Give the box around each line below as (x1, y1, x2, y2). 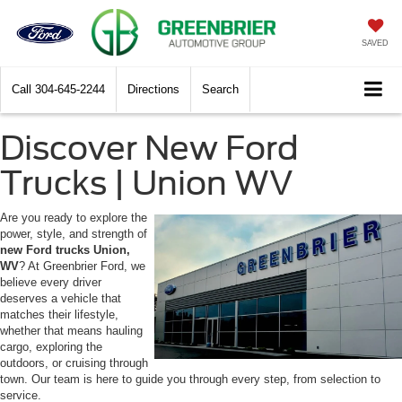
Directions (127, 83, 179, 97)
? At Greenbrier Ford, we (19, 259, 145, 274)
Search (202, 83, 239, 97)
